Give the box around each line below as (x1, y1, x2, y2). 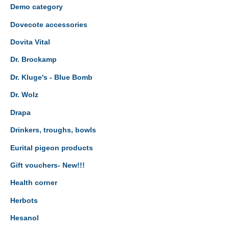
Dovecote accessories (10, 20, 87, 29)
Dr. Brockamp (10, 56, 57, 64)
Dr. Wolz (10, 91, 38, 99)
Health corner (10, 179, 57, 187)
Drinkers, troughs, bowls (10, 126, 96, 134)
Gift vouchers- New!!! (10, 161, 85, 169)
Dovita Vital (10, 38, 50, 47)
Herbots (10, 196, 38, 204)
